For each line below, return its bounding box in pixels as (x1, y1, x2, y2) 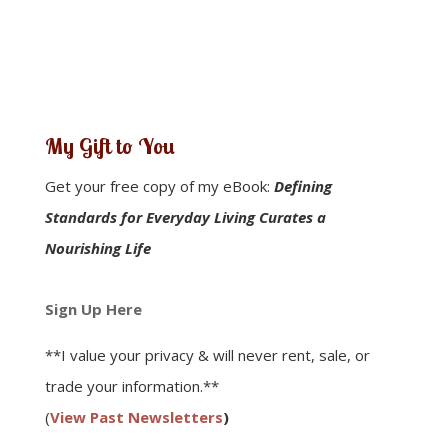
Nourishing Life (44, 237, 151, 258)
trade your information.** (44, 375, 219, 396)
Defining (273, 175, 332, 196)
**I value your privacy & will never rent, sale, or (44, 344, 370, 365)
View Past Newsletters (49, 406, 223, 427)
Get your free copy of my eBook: (44, 175, 274, 196)
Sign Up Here (44, 298, 142, 319)
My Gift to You (44, 131, 175, 160)
